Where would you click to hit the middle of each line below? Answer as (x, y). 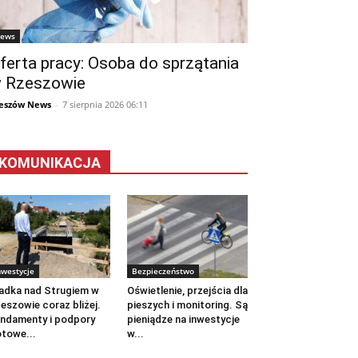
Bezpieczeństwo (163, 271)
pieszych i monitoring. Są (187, 305)
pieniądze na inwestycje (183, 320)
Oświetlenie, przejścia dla (187, 291)
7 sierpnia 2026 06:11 (105, 104)
